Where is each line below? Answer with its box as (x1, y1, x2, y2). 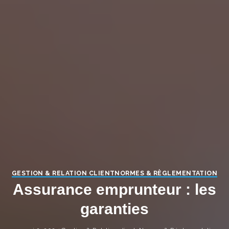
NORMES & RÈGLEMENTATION (114, 169, 218, 177)
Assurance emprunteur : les (13, 181, 216, 198)
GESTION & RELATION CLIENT (11, 169, 115, 177)
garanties (80, 200, 149, 217)
